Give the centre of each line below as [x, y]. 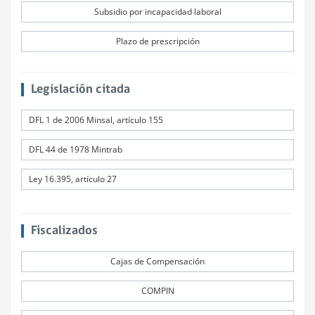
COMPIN [157, 291]
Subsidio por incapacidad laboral [157, 12]
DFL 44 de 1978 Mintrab [76, 149]
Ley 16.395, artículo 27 [73, 179]
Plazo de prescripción [157, 41]
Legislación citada [80, 90]
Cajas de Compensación [157, 261]
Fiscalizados [64, 231]
